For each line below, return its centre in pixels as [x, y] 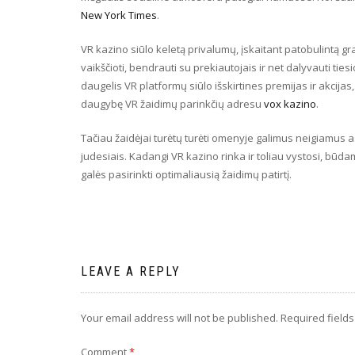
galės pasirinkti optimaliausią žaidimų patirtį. [186, 174]
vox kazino [290, 104]
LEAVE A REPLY [131, 271]
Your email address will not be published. [179, 318]
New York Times [119, 15]
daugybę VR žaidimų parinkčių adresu [172, 104]
